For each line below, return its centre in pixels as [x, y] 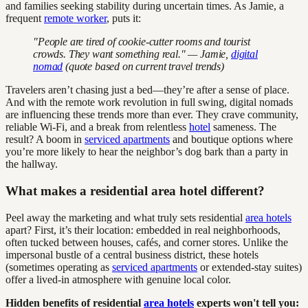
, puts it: [124, 19]
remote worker [75, 19]
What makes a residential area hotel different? [135, 191]
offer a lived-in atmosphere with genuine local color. [118, 279]
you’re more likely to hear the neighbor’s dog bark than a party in [147, 152]
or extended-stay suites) [250, 267]
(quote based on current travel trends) [143, 67]
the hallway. [32, 164]
